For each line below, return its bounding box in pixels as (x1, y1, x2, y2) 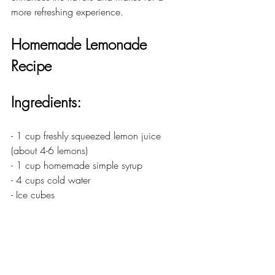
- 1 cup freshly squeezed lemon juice (11, 128, 164, 142)
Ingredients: (11, 91, 81, 112)
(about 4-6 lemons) (11, 143, 88, 157)
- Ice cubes (11, 187, 55, 201)
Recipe (11, 55, 52, 76)
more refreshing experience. (11, 4, 123, 18)
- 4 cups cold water (11, 172, 90, 187)
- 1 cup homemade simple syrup (11, 158, 142, 172)
